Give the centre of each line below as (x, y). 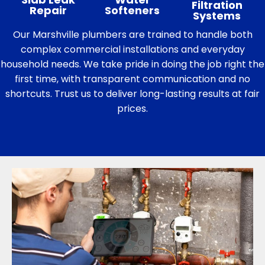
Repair (48, 11)
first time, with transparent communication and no (132, 79)
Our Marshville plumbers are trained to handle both (132, 35)
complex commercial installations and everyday (132, 50)
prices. (132, 109)
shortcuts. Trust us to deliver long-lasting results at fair (132, 94)
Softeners (132, 11)
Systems (217, 16)
